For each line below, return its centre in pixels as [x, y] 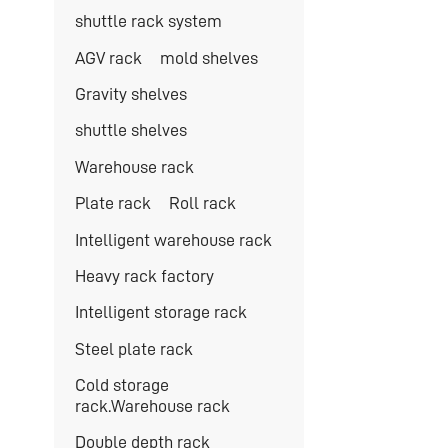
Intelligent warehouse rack [173, 239]
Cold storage [121, 385]
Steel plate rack [133, 348]
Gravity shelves [130, 93]
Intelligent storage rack [160, 312]
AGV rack [108, 57]
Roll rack [202, 203]
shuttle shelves [130, 130]
